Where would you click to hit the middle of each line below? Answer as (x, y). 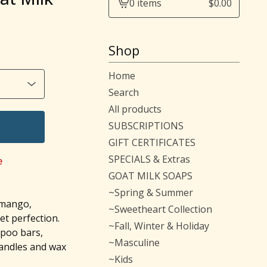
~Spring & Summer (151, 193)
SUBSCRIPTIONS (146, 126)
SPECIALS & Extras (149, 159)
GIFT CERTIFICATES (152, 142)
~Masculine (134, 243)
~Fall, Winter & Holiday (159, 226)
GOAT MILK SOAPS (150, 176)
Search (124, 92)
